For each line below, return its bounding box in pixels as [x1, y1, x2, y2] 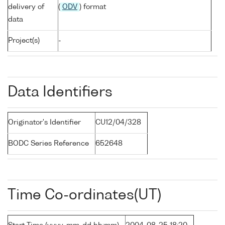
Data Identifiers [8, 85, 113, 100]
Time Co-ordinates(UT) [8, 188, 161, 203]
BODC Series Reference [8, 140, 89, 148]
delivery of [8, 4, 44, 11]
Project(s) [8, 37, 40, 45]
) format [79, 4, 106, 11]
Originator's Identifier [8, 119, 81, 127]
